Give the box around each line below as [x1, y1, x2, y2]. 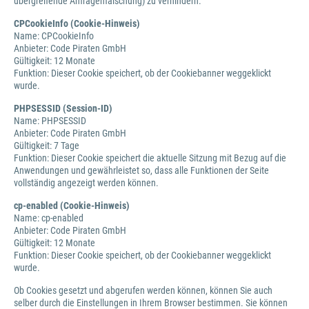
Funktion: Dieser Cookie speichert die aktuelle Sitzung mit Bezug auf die [14, 152, 286, 163]
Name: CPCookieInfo [14, 30, 96, 41]
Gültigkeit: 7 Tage [14, 140, 79, 151]
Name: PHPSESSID [14, 115, 86, 126]
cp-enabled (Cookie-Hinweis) [14, 200, 130, 211]
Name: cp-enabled [14, 212, 86, 223]
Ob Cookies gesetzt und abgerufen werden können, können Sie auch [14, 285, 272, 296]
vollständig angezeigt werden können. [14, 177, 159, 188]
